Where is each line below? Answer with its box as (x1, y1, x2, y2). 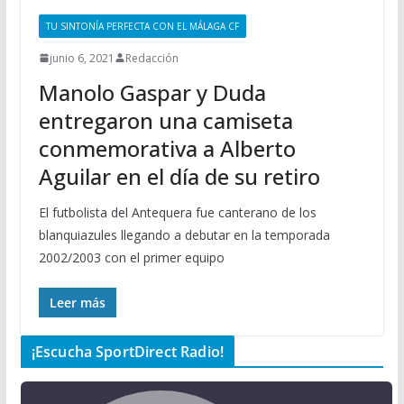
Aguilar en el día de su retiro (38, 161, 320, 191)
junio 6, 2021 (49, 50, 115, 66)
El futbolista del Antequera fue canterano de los (38, 203, 317, 221)
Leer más (49, 293, 106, 311)
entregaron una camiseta (38, 105, 293, 135)
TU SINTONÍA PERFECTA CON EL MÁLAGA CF (45, 19, 239, 32)
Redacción (124, 50, 179, 66)
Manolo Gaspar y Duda (38, 77, 266, 107)
